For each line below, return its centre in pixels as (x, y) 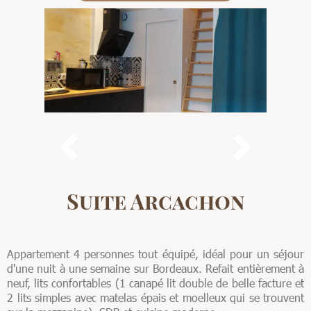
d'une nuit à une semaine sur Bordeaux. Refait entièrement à (155, 268)
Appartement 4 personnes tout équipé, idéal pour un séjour (155, 254)
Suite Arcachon (155, 201)
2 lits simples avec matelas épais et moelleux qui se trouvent (155, 297)
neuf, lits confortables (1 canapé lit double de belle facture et (155, 283)
